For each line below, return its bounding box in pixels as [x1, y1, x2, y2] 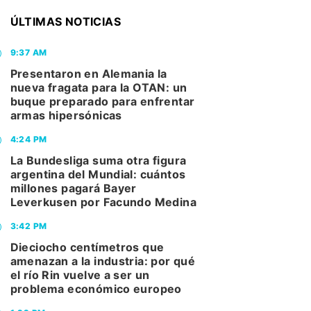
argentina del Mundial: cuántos [10, 167, 186, 182]
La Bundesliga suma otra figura [10, 153, 187, 168]
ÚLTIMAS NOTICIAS [10, 15, 121, 29]
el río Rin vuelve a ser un [10, 268, 150, 283]
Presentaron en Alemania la [10, 67, 167, 81]
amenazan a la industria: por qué [10, 254, 196, 269]
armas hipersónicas [10, 108, 122, 123]
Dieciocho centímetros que [10, 240, 165, 255]
